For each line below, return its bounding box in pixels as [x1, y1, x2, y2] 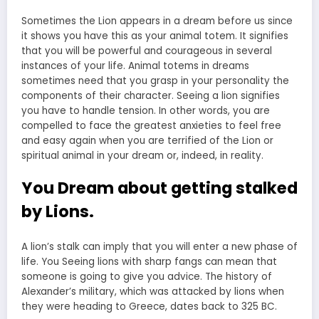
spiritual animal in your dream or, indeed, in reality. [21, 148, 263, 162]
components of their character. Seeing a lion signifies [21, 88, 280, 103]
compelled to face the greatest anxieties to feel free [21, 118, 281, 132]
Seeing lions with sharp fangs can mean [62, 255, 253, 269]
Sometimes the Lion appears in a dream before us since [21, 14, 293, 28]
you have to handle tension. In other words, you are [21, 103, 270, 117]
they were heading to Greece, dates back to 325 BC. [21, 300, 277, 314]
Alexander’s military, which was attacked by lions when [21, 285, 284, 299]
